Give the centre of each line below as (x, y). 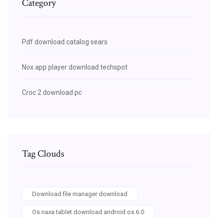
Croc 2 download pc (52, 92)
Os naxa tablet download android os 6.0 (88, 212)
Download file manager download (80, 194)
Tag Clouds (43, 154)
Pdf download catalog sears (65, 42)
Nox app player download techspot (75, 67)
